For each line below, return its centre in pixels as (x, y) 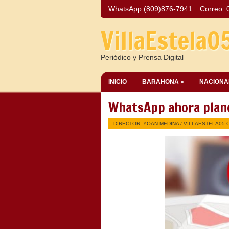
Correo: (213, 9)
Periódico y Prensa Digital (142, 57)
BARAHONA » (163, 82)
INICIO (118, 82)
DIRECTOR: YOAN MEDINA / (148, 123)
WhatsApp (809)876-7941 (150, 9)
